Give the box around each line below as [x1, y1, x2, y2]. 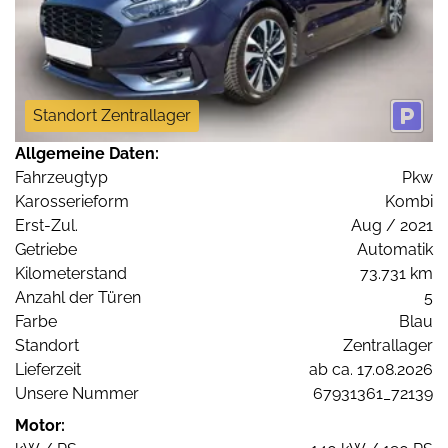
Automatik [357, 240, 433, 260]
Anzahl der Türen [15, 288, 141, 308]
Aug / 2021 [351, 216, 433, 236]
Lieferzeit [15, 360, 81, 380]
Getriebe [15, 240, 77, 260]
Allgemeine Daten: [15, 144, 159, 164]
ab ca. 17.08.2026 [309, 360, 433, 380]
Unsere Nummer [15, 384, 139, 404]
